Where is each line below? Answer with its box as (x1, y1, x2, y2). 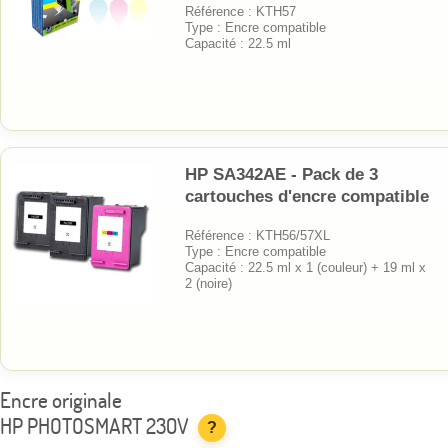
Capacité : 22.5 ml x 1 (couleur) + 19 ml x (185, 259, 426, 275)
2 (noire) (185, 275, 232, 291)
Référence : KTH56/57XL (185, 227, 330, 243)
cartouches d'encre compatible (185, 186, 429, 206)
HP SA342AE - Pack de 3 (185, 164, 378, 184)
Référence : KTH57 (185, 3, 296, 19)
